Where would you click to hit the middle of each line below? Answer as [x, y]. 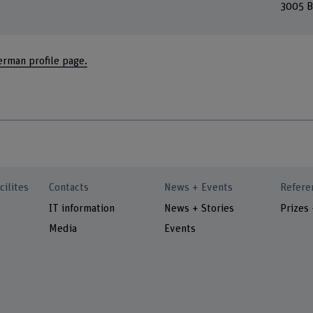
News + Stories [199, 208]
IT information [82, 208]
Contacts [69, 188]
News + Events [199, 188]
